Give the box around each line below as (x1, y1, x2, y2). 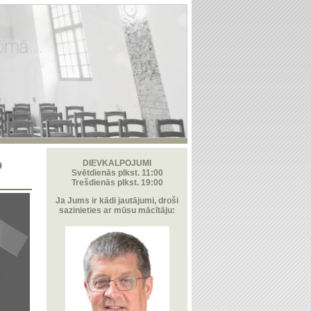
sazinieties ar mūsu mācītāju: (59, 205, 175, 215)
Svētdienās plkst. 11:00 (71, 168, 163, 178)
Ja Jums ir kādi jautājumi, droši (56, 196, 178, 205)
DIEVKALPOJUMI (83, 158, 151, 168)
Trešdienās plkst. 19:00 (71, 178, 163, 187)
